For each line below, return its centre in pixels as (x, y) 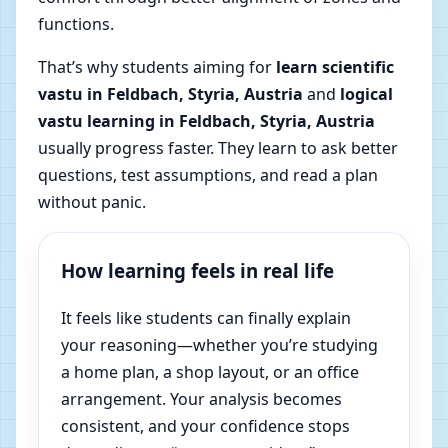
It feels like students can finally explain (206, 318)
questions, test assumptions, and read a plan (208, 175)
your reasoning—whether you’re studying (219, 345)
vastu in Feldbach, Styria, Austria (170, 94)
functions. (76, 24)
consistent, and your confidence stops (205, 426)
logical (366, 94)
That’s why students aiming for (157, 67)
